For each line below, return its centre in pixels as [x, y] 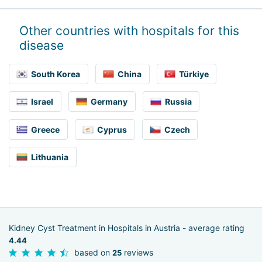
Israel [42, 102]
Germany [109, 102]
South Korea [56, 74]
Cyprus [112, 129]
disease [42, 46]
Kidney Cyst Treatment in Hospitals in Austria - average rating [127, 228]
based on [93, 253]
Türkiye [194, 74]
